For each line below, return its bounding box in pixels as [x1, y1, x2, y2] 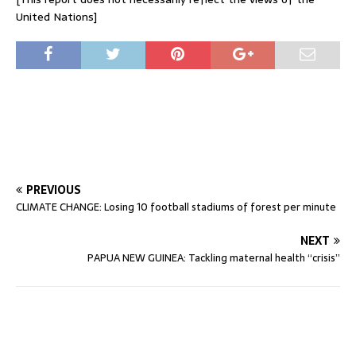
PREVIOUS [26, 180, 81, 199]
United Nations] [16, 7, 97, 25]
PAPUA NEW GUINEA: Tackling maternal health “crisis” [87, 249, 340, 266]
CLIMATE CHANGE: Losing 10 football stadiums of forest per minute [16, 198, 336, 215]
